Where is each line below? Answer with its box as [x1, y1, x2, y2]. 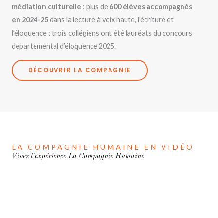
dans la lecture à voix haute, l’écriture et [48, 16, 174, 24]
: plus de [81, 2, 109, 11]
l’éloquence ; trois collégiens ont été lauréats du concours [12, 29, 192, 37]
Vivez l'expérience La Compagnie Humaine [12, 152, 144, 160]
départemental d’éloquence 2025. [12, 42, 116, 51]
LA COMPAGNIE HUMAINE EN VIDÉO [12, 143, 194, 151]
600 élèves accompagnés [109, 2, 192, 11]
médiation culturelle [12, 2, 81, 11]
